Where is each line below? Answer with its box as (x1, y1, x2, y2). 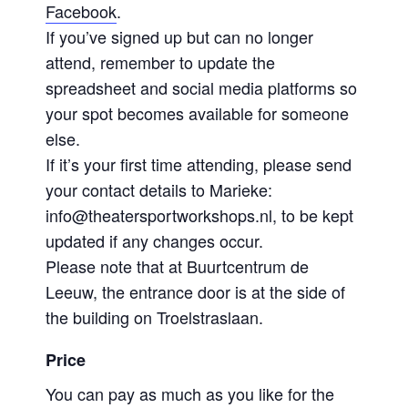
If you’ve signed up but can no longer (46, 25, 314, 49)
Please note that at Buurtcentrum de (46, 254, 310, 279)
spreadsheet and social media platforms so (46, 76, 358, 100)
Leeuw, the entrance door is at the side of (46, 280, 346, 304)
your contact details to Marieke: (46, 178, 273, 202)
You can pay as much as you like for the (46, 382, 335, 406)
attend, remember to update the (46, 50, 276, 75)
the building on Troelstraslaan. (46, 305, 264, 330)
